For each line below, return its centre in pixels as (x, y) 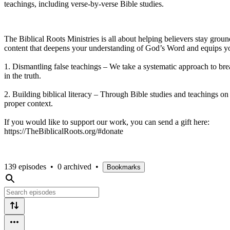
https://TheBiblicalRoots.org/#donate (64, 131)
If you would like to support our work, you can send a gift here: (107, 122)
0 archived (74, 166)
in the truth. (23, 75)
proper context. (28, 103)
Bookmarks (124, 167)
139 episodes (25, 166)
